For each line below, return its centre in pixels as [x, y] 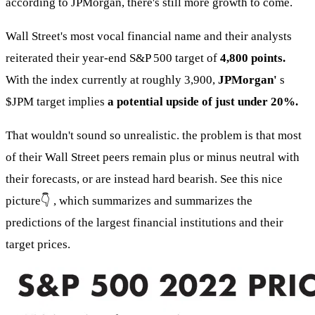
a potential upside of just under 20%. [203, 102]
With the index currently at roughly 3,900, [110, 80]
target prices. [38, 245]
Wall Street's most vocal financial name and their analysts [149, 37]
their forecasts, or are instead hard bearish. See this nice [144, 179]
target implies [71, 102]
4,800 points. [253, 58]
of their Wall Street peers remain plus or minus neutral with [153, 157]
